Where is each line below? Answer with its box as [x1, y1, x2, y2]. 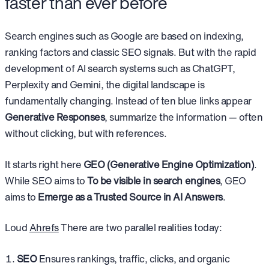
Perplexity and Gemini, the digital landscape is [5, 77, 205, 92]
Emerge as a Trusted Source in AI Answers [38, 189, 223, 204]
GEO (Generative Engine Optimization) [83, 157, 255, 172]
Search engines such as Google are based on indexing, [5, 28, 244, 43]
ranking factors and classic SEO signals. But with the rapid [5, 44, 256, 59]
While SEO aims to [5, 173, 88, 188]
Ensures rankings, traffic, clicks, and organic [37, 251, 230, 266]
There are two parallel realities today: [58, 220, 222, 235]
